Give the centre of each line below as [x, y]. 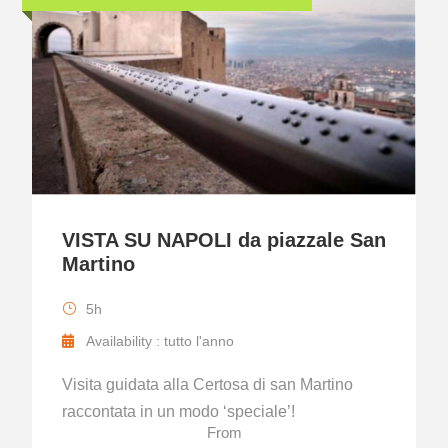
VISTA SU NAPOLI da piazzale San [224, 240]
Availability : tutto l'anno [160, 341]
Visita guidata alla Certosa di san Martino [207, 385]
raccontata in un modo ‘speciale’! [178, 412]
